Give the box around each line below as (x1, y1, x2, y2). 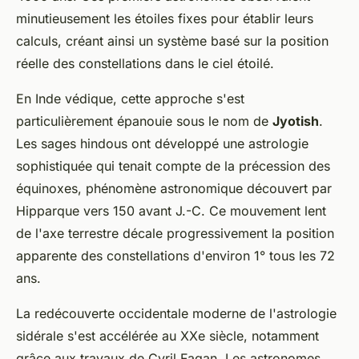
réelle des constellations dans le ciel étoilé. (16, 55, 274, 72)
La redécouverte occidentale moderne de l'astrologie (16, 305, 337, 322)
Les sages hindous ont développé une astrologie (16, 135, 309, 152)
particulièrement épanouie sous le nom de (16, 113, 272, 130)
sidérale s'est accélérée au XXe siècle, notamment (16, 328, 319, 345)
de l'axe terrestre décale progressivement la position (16, 225, 334, 242)
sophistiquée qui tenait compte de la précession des (16, 158, 330, 175)
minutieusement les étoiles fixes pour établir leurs (16, 10, 313, 27)
